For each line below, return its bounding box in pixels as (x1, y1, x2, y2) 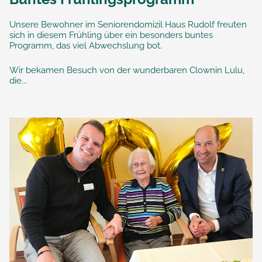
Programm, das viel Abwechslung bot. (9, 40, 162, 51)
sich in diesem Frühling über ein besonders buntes (9, 29, 213, 40)
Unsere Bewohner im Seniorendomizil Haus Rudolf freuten (9, 19, 247, 30)
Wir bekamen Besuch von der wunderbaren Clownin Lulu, (9, 64, 244, 75)
